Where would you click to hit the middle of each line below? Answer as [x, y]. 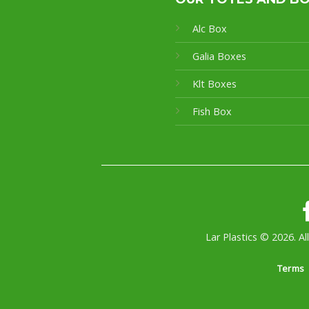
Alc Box [209, 29]
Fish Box [212, 112]
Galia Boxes [219, 57]
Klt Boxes [214, 84]
